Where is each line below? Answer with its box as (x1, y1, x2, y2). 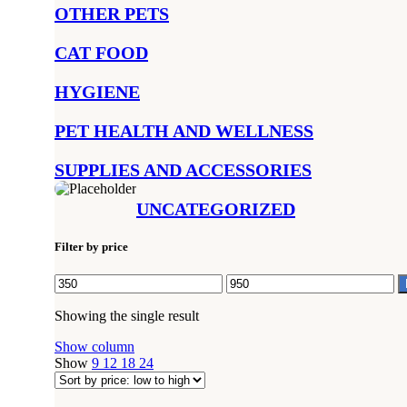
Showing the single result (55, 308, 199, 324)
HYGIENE (55, 82, 140, 102)
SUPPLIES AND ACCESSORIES (55, 160, 312, 180)
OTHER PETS (55, 4, 169, 24)
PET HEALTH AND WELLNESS (55, 121, 313, 141)
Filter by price (55, 240, 128, 254)
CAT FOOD (55, 43, 148, 63)
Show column (55, 339, 134, 355)
